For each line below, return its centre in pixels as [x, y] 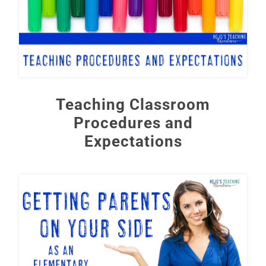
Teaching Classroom [133, 105]
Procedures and [133, 123]
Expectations [133, 142]
